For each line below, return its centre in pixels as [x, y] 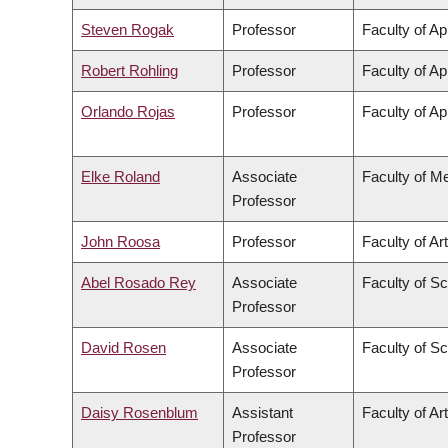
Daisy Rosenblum [139, 413]
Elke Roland [120, 177]
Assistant [262, 413]
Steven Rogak [127, 30]
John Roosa [120, 242]
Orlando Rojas [128, 112]
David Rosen [123, 348]
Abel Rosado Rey [138, 283]
